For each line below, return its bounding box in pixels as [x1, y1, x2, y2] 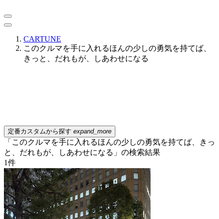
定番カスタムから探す [8, 128, 73, 135]
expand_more [73, 128, 111, 135]
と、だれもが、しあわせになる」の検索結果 [4, 148, 160, 156]
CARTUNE [23, 35, 61, 43]
